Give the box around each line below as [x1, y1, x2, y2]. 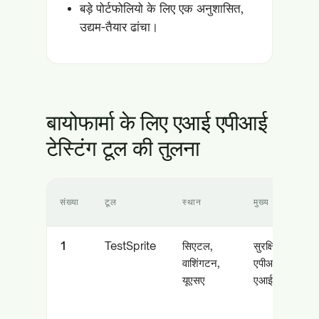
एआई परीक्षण [253, 273, 300, 287]
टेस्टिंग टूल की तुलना [46, 135, 200, 161]
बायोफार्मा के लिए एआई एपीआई [46, 109, 268, 135]
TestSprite [105, 239, 156, 253]
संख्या [60, 197, 79, 207]
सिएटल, [182, 239, 212, 253]
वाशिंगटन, [182, 256, 219, 270]
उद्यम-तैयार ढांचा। [80, 19, 158, 34]
